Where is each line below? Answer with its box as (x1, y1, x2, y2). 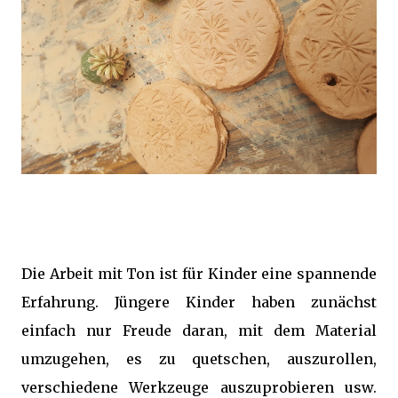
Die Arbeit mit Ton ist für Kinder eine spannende (21, 265, 377, 283)
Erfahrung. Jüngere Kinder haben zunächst (21, 293, 377, 311)
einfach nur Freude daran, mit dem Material (21, 322, 377, 339)
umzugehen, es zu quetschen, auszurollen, (21, 350, 377, 368)
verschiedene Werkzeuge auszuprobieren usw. (21, 378, 377, 396)
